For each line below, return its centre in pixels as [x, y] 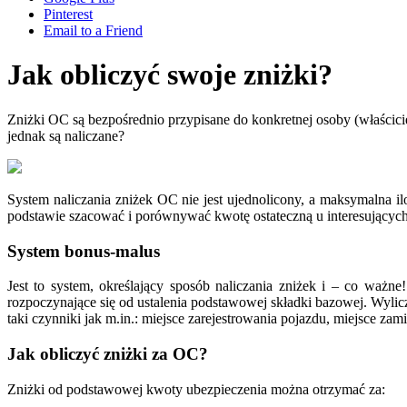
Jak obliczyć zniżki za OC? [108, 354]
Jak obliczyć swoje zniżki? [170, 75]
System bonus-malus [84, 251]
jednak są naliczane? [66, 135]
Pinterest [68, 14]
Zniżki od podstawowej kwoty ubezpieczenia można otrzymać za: [196, 389]
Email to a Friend [93, 30]
